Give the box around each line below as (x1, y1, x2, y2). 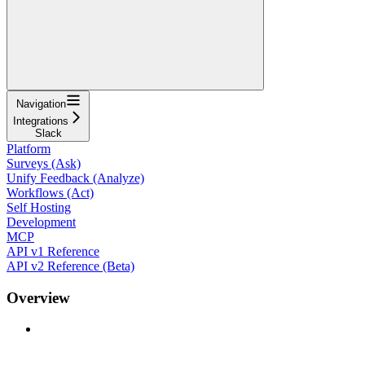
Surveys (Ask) (7, 156, 81, 170)
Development (7, 214, 76, 229)
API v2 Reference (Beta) (7, 258, 134, 273)
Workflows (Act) (7, 185, 94, 200)
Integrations (13, 114, 68, 127)
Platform (7, 141, 51, 156)
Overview (7, 288, 70, 306)
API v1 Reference (7, 244, 99, 258)
